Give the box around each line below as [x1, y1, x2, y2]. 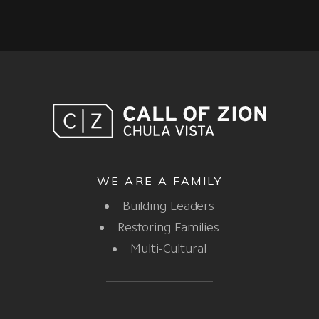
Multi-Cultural [130, 240, 206, 256]
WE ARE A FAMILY [96, 173, 223, 188]
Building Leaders [122, 197, 215, 214]
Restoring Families [117, 219, 220, 235]
